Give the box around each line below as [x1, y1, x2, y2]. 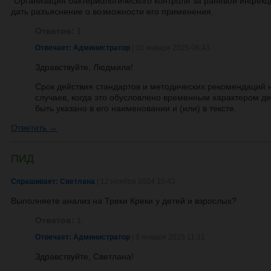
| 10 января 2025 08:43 [132, 44, 210, 52]
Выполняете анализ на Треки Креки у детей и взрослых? [11, 196, 239, 206]
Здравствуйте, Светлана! [35, 252, 134, 261]
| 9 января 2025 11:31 [132, 233, 205, 241]
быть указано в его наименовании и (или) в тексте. [35, 103, 237, 113]
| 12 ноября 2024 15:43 [95, 177, 175, 186]
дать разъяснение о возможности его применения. [11, 7, 214, 16]
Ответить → [11, 123, 57, 132]
